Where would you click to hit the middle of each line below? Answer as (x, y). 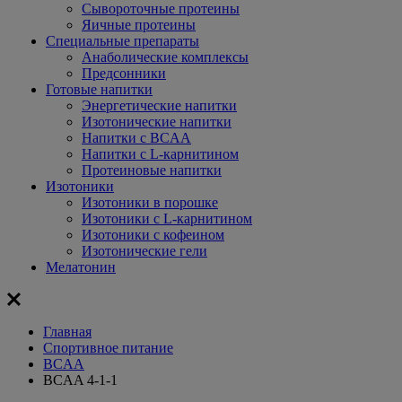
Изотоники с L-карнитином (167, 218)
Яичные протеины (139, 25)
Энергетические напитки (159, 105)
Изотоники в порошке (150, 202)
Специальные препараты (122, 41)
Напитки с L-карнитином (160, 154)
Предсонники (124, 73)
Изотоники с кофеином (153, 235)
